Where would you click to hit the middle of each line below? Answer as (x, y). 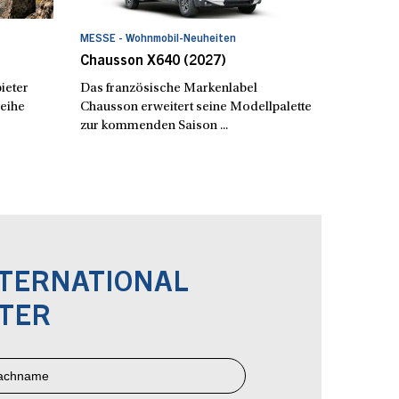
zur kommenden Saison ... (155, 126)
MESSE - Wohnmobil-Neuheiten (159, 39)
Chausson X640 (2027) (154, 61)
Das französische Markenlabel (169, 88)
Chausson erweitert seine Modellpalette (196, 107)
